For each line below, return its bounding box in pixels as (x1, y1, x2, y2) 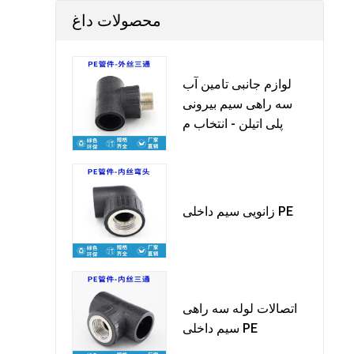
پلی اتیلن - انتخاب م (183, 115, 283, 131)
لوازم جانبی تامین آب (183, 76, 292, 92)
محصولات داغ (72, 11, 161, 30)
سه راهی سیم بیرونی (183, 96, 292, 111)
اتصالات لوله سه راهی (183, 301, 297, 316)
